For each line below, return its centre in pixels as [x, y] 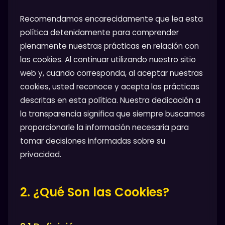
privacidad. [41, 155]
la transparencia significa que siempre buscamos [113, 114]
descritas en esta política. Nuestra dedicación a [110, 100]
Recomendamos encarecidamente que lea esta [111, 19]
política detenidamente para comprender [99, 33]
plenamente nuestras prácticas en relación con [109, 46]
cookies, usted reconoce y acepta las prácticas [110, 87]
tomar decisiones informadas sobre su [93, 141]
